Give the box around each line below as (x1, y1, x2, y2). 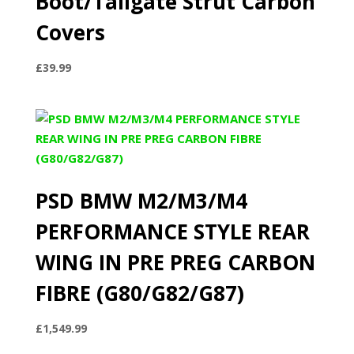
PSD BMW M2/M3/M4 (35, 186, 247, 216)
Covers (35, 18, 105, 47)
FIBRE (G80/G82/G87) (35, 279, 244, 308)
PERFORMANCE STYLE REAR (35, 217, 310, 247)
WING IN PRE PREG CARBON (35, 248, 315, 277)
